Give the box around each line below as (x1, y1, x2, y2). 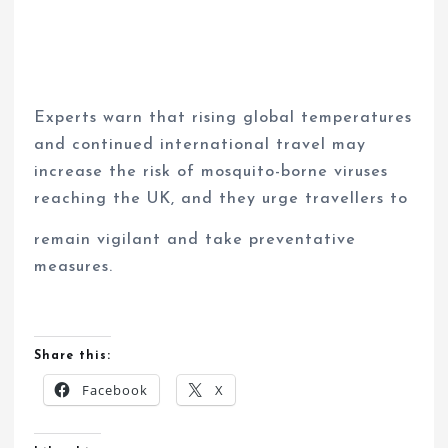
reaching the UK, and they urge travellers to (34, 190, 409, 207)
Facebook (82, 380, 149, 399)
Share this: (34, 349, 112, 362)
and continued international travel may (34, 136, 367, 153)
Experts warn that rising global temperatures (34, 109, 413, 126)
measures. (34, 258, 114, 275)
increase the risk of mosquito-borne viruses (34, 163, 389, 180)
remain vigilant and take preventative (34, 231, 357, 248)
